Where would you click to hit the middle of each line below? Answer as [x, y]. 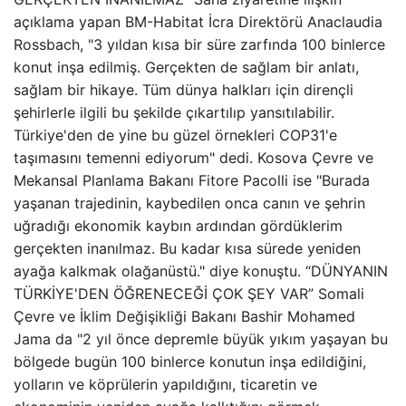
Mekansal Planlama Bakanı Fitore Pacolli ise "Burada [192, 180]
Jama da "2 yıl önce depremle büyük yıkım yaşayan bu [201, 339]
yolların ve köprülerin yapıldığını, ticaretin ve [165, 384]
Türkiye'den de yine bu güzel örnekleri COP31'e [175, 135]
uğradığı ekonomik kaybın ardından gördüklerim [178, 226]
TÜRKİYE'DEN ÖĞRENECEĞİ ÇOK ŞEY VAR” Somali [189, 294]
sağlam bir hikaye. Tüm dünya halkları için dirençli [184, 90]
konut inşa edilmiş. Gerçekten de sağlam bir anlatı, [186, 67]
